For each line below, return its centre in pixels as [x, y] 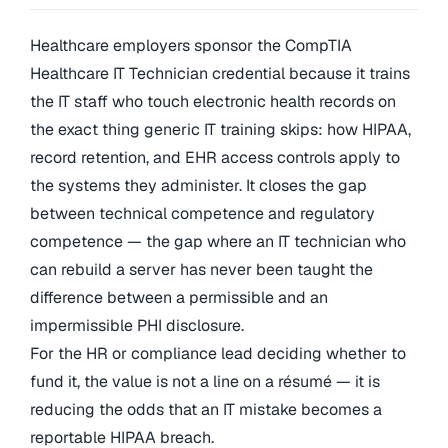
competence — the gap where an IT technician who [218, 241]
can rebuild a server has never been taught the [201, 269]
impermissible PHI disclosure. [137, 325]
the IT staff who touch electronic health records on [213, 101]
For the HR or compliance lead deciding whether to [218, 353]
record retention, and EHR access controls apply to [215, 157]
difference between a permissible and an [179, 297]
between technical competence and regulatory [202, 213]
